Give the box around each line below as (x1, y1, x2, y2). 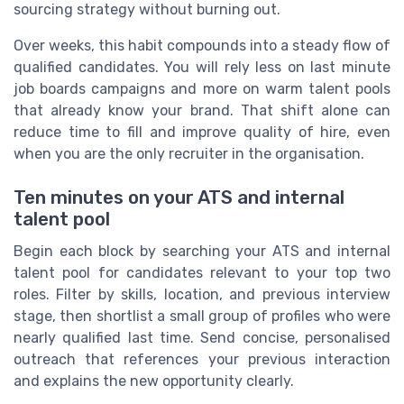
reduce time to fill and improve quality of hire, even (14, 123, 390, 141)
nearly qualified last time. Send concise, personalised (14, 329, 390, 347)
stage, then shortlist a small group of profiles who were (14, 308, 390, 326)
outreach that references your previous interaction (14, 351, 390, 369)
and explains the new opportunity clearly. (14, 372, 294, 390)
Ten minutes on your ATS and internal (14, 187, 344, 209)
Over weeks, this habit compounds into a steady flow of (14, 36, 390, 54)
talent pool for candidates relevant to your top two (14, 264, 390, 282)
